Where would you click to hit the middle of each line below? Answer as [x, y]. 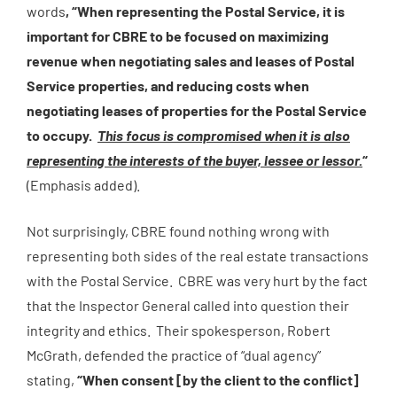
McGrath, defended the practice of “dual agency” [174, 355]
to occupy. [62, 135]
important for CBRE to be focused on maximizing [178, 36]
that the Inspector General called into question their [188, 305]
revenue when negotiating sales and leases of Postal [191, 61]
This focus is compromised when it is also [224, 135]
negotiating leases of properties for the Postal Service [197, 110]
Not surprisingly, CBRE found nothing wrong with [178, 231]
